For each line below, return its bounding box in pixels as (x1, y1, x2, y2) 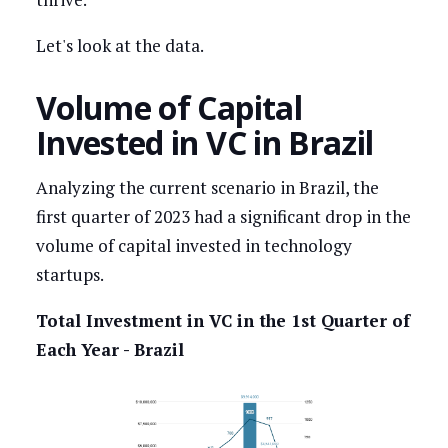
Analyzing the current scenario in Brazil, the (35, 175, 379, 199)
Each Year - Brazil (35, 338, 184, 362)
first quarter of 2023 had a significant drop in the (35, 204, 411, 228)
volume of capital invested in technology (35, 233, 352, 257)
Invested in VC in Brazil (35, 121, 374, 165)
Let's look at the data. (35, 34, 204, 58)
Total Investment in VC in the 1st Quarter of (35, 309, 410, 333)
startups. (35, 262, 104, 286)
